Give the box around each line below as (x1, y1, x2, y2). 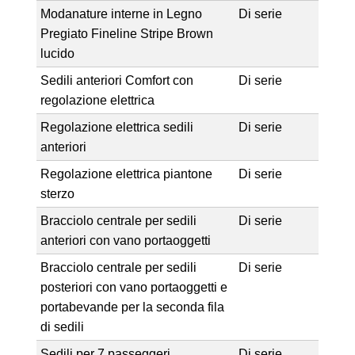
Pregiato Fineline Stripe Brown (40, 26, 213, 40)
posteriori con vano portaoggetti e (40, 280, 227, 294)
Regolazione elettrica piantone (40, 166, 212, 181)
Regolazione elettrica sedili (40, 120, 193, 134)
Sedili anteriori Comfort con (40, 73, 193, 87)
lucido (40, 46, 74, 60)
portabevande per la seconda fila (40, 300, 224, 314)
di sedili (40, 319, 84, 334)
